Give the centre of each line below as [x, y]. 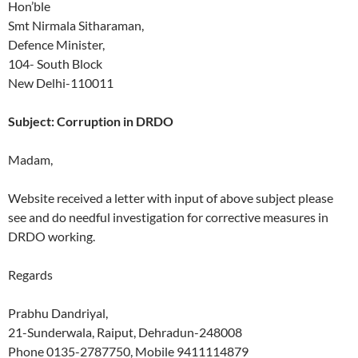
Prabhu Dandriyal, [58, 313]
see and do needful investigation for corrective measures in [168, 217]
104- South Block [55, 64]
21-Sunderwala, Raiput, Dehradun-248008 [125, 332]
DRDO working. [52, 237]
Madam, [30, 160]
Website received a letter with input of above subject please [171, 198]
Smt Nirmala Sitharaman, [76, 26]
